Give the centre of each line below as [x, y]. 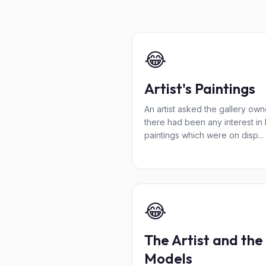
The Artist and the [204, 240]
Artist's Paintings [200, 88]
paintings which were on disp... [204, 135]
